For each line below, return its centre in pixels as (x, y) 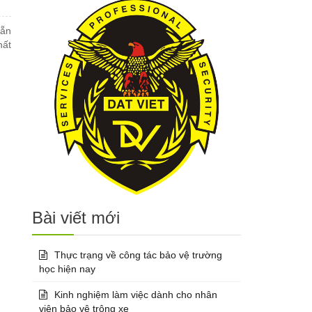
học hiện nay (68, 268)
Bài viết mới (76, 217)
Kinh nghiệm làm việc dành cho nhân (136, 294)
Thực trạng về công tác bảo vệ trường (139, 255)
